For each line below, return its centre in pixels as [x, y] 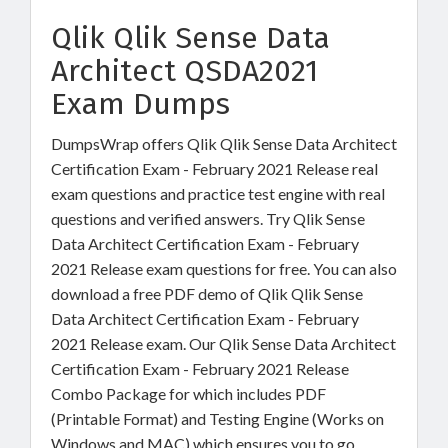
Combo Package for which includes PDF [188, 393]
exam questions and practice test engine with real [218, 193]
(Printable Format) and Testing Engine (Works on [217, 418]
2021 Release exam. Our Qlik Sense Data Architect [223, 343]
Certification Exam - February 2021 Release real [214, 168]
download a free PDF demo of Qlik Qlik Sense [207, 293]
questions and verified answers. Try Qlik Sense [208, 218]
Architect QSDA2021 [184, 71]
